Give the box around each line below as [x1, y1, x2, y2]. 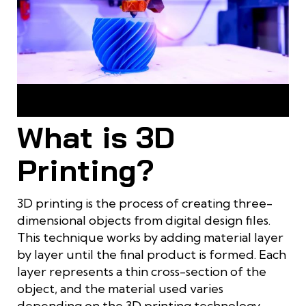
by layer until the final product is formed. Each [17, 247, 286, 263]
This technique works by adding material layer [17, 229, 283, 246]
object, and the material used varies [17, 281, 223, 297]
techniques [128, 104, 178, 117]
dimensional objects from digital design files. [17, 212, 270, 229]
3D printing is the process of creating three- [17, 195, 273, 212]
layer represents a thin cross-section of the [17, 264, 266, 280]
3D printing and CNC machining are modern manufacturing [20, 91, 286, 104]
